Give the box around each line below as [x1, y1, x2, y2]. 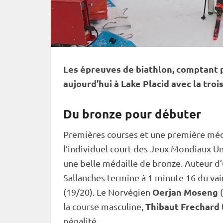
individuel [68, 143, 108, 154]
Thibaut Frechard [145, 201, 220, 212]
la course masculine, [63, 201, 145, 212]
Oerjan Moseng [152, 186, 220, 198]
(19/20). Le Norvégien [63, 187, 152, 197]
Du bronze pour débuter [63, 106, 201, 121]
